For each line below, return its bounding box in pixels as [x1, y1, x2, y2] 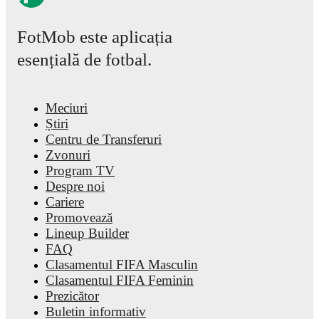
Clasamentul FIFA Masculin [46, 257, 198, 272]
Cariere [46, 194, 84, 209]
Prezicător [46, 288, 99, 303]
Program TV [46, 163, 115, 178]
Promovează [46, 210, 113, 225]
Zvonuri [46, 147, 90, 162]
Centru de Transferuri [46, 132, 162, 147]
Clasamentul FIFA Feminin [46, 273, 194, 288]
